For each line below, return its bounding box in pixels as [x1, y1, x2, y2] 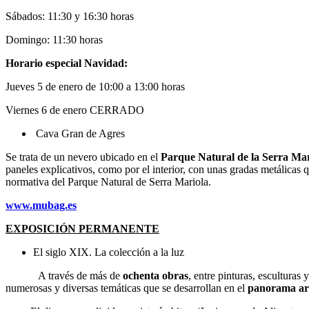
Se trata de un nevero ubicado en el [6, 150, 161, 163]
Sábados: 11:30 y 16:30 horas [6, 10, 145, 22]
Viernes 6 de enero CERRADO [6, 103, 144, 116]
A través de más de [6, 269, 123, 281]
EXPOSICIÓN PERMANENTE [6, 222, 159, 235]
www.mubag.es [6, 199, 77, 211]
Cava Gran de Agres [33, 127, 125, 139]
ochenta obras [123, 269, 188, 281]
